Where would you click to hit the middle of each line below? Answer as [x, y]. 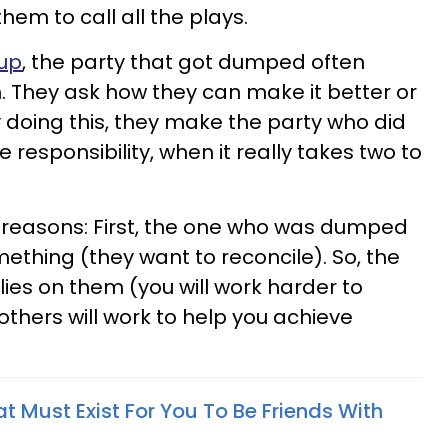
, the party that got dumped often [193, 62]
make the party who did [285, 122]
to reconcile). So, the [297, 257]
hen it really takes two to [298, 152]
